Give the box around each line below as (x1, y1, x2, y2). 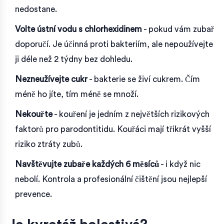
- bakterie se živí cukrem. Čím (87, 74, 200, 83)
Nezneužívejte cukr (15, 74, 87, 83)
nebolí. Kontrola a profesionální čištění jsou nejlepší (15, 174, 207, 183)
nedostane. (15, 4, 57, 13)
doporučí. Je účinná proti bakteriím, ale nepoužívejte (15, 39, 213, 48)
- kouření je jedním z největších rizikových (52, 109, 209, 118)
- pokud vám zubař (142, 24, 214, 33)
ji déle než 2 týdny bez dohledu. (15, 54, 132, 63)
